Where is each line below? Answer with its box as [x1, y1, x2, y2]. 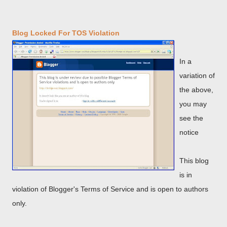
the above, [179, 86, 213, 94]
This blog [179, 157, 209, 165]
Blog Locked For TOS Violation [12, 29, 120, 37]
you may [179, 100, 207, 108]
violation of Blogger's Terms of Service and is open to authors [12, 185, 208, 193]
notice [179, 128, 199, 136]
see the [179, 114, 203, 122]
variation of [179, 71, 215, 80]
